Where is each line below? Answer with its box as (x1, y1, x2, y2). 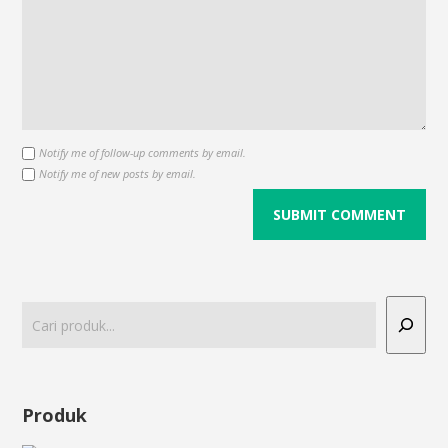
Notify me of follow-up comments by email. (39, 145, 247, 161)
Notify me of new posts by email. (39, 166, 197, 182)
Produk (22, 403, 88, 428)
